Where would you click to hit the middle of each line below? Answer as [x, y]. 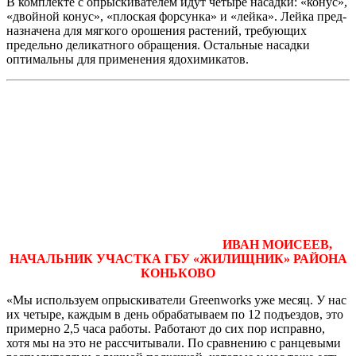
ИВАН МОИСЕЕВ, [277, 244]
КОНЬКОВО [178, 273]
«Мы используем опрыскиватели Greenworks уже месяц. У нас [176, 300]
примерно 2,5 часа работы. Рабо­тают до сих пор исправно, [166, 328]
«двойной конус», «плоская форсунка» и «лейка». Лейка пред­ [176, 16]
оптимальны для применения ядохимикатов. [128, 59]
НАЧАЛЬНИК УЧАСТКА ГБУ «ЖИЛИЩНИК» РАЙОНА [178, 258]
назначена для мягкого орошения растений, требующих [157, 30]
